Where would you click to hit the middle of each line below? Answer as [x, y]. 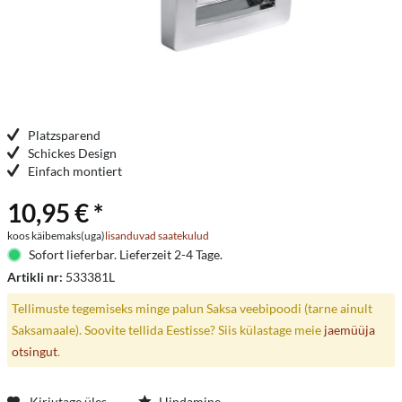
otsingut [34, 351]
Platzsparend [64, 135]
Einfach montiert [75, 171]
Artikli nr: [36, 277]
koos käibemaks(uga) [56, 236]
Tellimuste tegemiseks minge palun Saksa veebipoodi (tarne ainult [192, 308]
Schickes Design [72, 153]
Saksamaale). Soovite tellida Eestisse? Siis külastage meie [167, 329]
